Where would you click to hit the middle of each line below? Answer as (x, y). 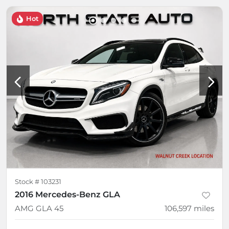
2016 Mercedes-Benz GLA (67, 195)
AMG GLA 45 (39, 209)
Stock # (28, 182)
